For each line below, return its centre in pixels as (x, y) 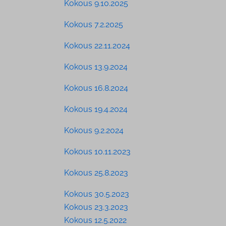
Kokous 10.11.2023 (97, 151)
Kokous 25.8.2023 (96, 173)
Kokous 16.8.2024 (96, 88)
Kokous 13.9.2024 (96, 67)
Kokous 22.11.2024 (97, 45)
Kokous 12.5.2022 (95, 220)
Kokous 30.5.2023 (96, 194)
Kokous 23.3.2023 (96, 207)
